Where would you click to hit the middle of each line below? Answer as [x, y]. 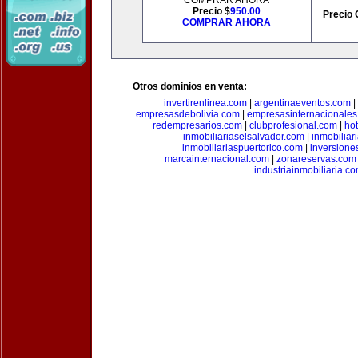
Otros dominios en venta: [190, 86]
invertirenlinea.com [205, 103]
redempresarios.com [197, 125]
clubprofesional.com [293, 125]
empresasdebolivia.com [187, 114]
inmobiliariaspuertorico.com [243, 148]
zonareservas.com [316, 159]
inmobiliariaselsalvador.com [243, 137]
